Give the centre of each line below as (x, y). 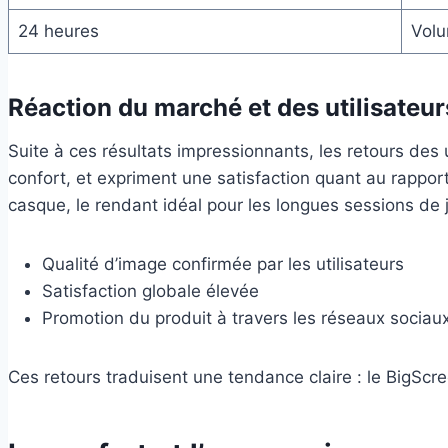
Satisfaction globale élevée (150, 290)
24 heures (58, 30)
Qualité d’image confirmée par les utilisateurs (223, 263)
